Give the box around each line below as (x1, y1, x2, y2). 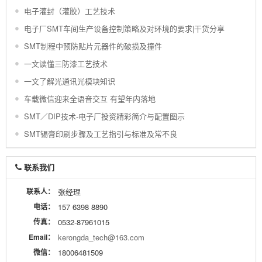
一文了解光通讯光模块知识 (24, 75, 115, 87)
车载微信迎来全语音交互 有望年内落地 (24, 93, 156, 105)
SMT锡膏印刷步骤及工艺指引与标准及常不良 (24, 128, 177, 140)
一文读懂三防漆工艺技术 (24, 58, 108, 70)
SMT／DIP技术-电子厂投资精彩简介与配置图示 (24, 111, 185, 122)
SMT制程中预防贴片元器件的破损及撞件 (24, 40, 162, 52)
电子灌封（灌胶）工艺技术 (24, 5, 115, 17)
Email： (29, 232, 54, 243)
